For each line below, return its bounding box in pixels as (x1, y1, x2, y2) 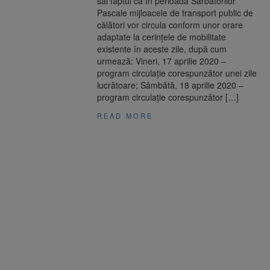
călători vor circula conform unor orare (97, 19, 243, 31)
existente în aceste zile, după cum (97, 43, 227, 55)
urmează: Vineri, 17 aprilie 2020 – (97, 55, 227, 67)
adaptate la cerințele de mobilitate (97, 31, 227, 43)
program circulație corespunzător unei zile (97, 67, 257, 80)
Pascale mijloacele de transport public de (97, 7, 254, 19)
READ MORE (97, 111, 154, 121)
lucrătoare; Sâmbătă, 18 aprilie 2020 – (97, 79, 244, 92)
